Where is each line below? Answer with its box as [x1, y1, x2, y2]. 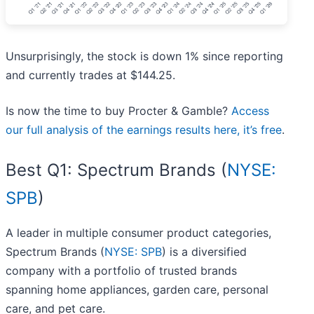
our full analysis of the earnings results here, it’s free [6, 123, 282, 137]
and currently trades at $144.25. [6, 68, 175, 83]
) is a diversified [162, 245, 247, 259]
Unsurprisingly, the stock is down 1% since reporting [6, 49, 283, 64]
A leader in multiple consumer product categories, [6, 226, 271, 240]
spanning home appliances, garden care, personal [6, 282, 268, 297]
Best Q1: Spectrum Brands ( [6, 160, 227, 181]
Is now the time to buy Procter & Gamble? [6, 104, 231, 118]
